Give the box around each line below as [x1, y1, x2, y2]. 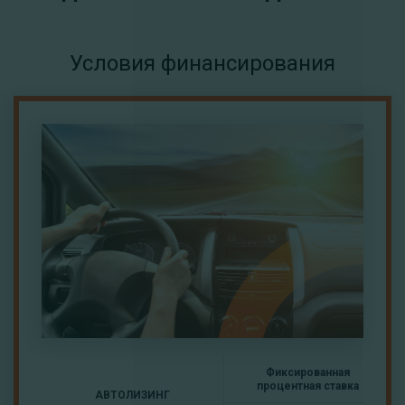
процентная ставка [257, 380, 359, 393]
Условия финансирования [70, 51, 335, 76]
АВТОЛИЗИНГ [95, 389, 170, 402]
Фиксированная [266, 366, 350, 380]
